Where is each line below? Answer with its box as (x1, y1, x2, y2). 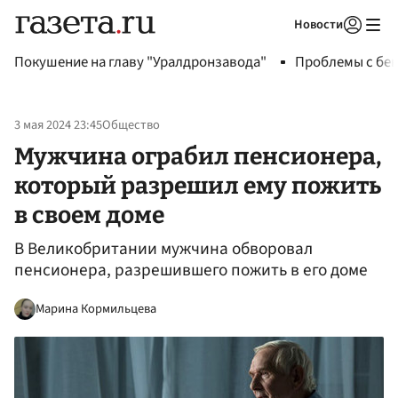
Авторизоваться (238, 39, 322, 55)
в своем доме (14, 200, 164, 229)
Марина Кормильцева (36, 298, 156, 318)
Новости (294, 15, 343, 34)
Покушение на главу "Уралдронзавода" (14, 52, 267, 73)
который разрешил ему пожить (14, 171, 381, 200)
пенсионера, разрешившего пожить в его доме (14, 258, 368, 283)
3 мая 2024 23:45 (14, 115, 102, 135)
